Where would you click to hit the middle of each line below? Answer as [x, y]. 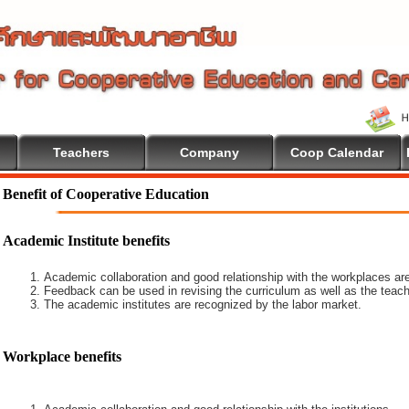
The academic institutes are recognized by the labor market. [203, 304]
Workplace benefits [62, 357]
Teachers [81, 152]
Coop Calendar [337, 152]
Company [209, 152]
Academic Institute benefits [86, 241]
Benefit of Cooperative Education [106, 194]
